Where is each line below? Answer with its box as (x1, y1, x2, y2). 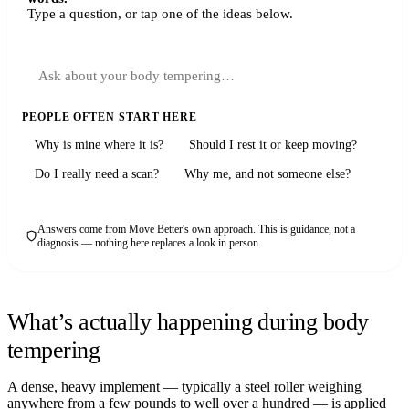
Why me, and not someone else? (184, 166, 351, 181)
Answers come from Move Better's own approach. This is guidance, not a (37, 222, 355, 236)
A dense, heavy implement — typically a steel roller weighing (7, 378, 362, 394)
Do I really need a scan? (35, 166, 159, 181)
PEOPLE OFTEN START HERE (22, 110, 198, 122)
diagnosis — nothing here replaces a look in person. (37, 236, 261, 249)
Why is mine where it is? (35, 137, 163, 152)
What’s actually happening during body (7, 308, 369, 335)
